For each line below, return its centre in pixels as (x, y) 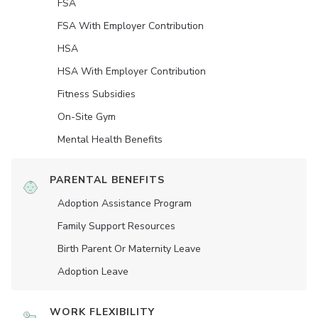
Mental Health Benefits (110, 140)
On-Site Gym (87, 117)
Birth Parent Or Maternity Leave (129, 249)
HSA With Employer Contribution (132, 72)
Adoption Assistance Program (125, 204)
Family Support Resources (116, 226)
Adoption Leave (93, 272)
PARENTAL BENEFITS (107, 180)
